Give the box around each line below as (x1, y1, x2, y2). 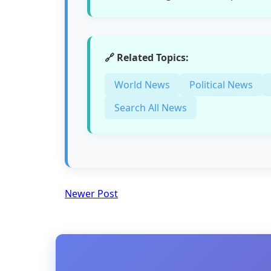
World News (114, 78, 170, 91)
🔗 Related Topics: (105, 51, 189, 64)
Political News (189, 78, 253, 91)
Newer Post (65, 187, 118, 200)
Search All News (114, 101, 187, 114)
